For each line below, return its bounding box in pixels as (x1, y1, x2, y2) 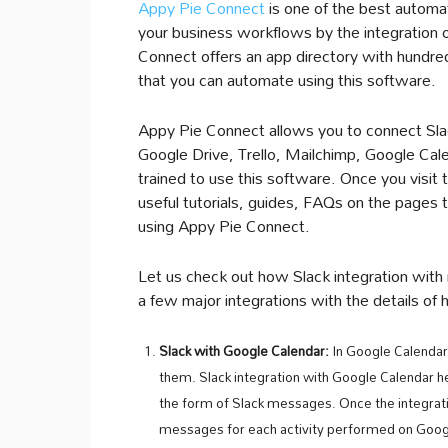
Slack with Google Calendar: (159, 337, 329, 365)
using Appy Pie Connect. (138, 209, 310, 242)
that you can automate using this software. (138, 63, 436, 96)
